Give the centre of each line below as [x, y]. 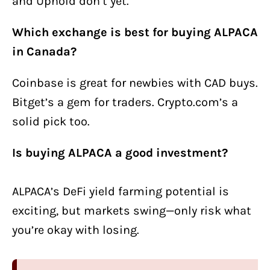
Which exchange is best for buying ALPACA [135, 33]
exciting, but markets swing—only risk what [132, 211]
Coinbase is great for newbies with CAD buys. [135, 83]
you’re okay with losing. [76, 230]
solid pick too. [51, 122]
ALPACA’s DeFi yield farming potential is [121, 192]
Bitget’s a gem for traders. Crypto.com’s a [125, 102]
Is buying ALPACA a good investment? [120, 153]
